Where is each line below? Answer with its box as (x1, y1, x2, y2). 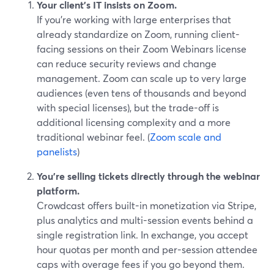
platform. (37, 184, 80, 197)
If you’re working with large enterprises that (37, 13, 231, 26)
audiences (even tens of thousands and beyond (37, 86, 246, 99)
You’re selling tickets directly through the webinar (37, 169, 260, 182)
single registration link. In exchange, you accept (37, 228, 248, 241)
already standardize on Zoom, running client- (37, 28, 240, 40)
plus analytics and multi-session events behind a (37, 213, 253, 226)
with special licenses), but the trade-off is (37, 101, 219, 114)
